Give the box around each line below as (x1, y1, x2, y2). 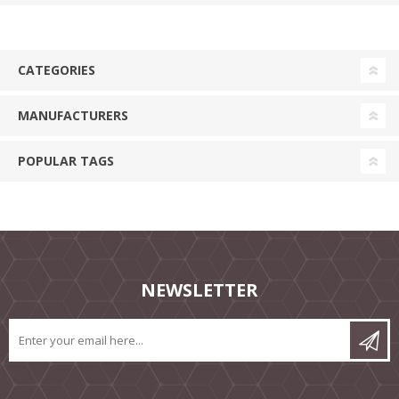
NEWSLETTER (141, 277, 258, 302)
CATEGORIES (18, 61, 95, 78)
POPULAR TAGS (18, 151, 114, 169)
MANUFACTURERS (18, 106, 128, 124)
